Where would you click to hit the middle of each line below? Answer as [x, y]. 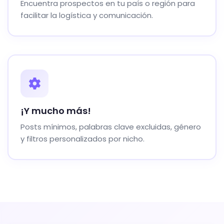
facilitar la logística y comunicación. [87, 15]
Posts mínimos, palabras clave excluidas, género [111, 127]
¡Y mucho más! [56, 111]
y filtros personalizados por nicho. [82, 139]
